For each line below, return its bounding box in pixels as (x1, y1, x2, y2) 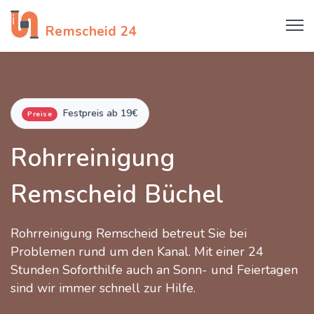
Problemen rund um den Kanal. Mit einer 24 (11, 243, 264, 260)
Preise (27, 109, 52, 119)
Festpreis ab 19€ (63, 107, 138, 120)
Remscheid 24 (46, 22, 137, 41)
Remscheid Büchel (11, 178, 224, 211)
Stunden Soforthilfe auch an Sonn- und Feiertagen (11, 261, 298, 278)
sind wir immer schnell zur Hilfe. (11, 280, 196, 296)
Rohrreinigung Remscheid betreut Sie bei (11, 225, 247, 242)
